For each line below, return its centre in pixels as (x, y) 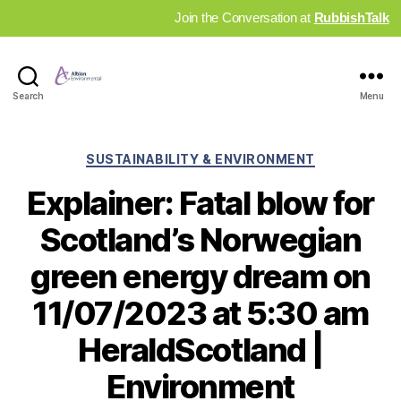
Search (28, 96)
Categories (239, 155)
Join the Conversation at (244, 17)
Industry (108, 96)
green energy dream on (200, 277)
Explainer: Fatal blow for (200, 204)
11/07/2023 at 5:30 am (200, 314)
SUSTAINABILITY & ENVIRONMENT (200, 158)
